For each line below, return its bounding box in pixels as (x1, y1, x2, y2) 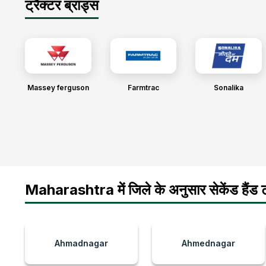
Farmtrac (127, 83, 159, 92)
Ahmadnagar (55, 238, 108, 248)
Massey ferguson (27, 83, 89, 92)
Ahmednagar (182, 238, 235, 248)
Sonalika (213, 83, 243, 92)
